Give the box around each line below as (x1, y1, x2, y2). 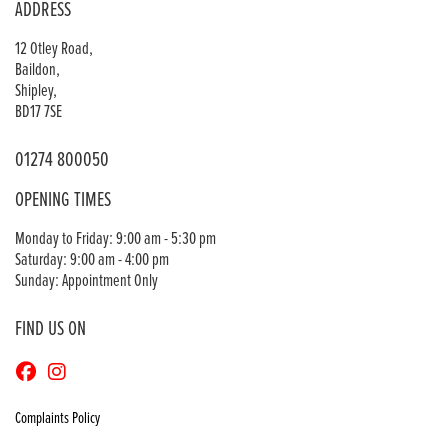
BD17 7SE (15, 101, 62, 125)
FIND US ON (15, 316, 86, 344)
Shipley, (15, 80, 57, 104)
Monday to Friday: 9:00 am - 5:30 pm (15, 228, 216, 252)
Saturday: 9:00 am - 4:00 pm (15, 249, 169, 273)
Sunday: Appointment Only (15, 270, 158, 294)
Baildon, (15, 59, 60, 83)
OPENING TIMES (15, 187, 111, 215)
